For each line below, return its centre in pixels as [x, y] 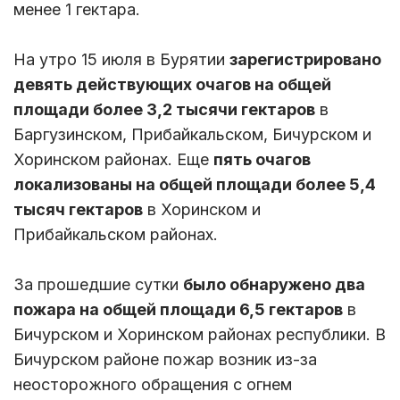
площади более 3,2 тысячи [125, 109]
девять [43, 84]
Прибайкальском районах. [116, 234]
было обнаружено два [274, 284]
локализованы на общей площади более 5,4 [195, 184]
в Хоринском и [202, 209]
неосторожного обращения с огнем [153, 384]
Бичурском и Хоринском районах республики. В [200, 334]
